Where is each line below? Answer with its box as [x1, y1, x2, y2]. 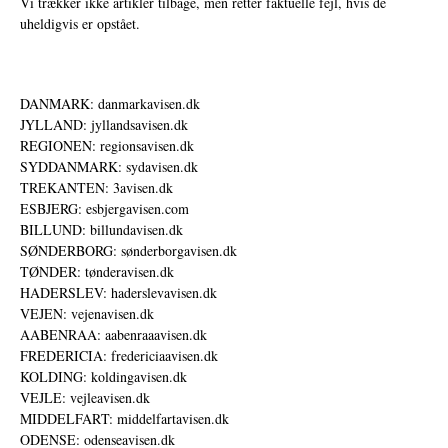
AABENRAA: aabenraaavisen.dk [20, 324, 207, 344]
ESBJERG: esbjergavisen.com [20, 198, 189, 218]
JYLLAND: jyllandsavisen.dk [20, 114, 188, 134]
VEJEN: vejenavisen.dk [20, 303, 154, 323]
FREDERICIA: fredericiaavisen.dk [20, 345, 218, 365]
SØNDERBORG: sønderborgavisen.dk [20, 240, 237, 260]
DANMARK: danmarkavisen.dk [20, 93, 200, 113]
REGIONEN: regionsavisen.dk [20, 135, 194, 155]
